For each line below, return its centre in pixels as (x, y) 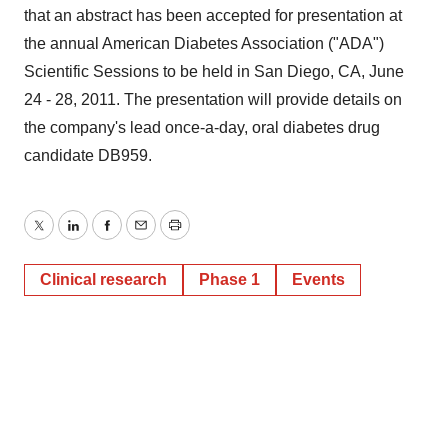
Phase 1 (229, 279)
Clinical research (103, 279)
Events (318, 279)
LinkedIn (102, 237)
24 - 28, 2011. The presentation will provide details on (213, 99)
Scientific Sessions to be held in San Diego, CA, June (214, 71)
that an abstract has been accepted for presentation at (213, 15)
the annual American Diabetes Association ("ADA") (204, 43)
